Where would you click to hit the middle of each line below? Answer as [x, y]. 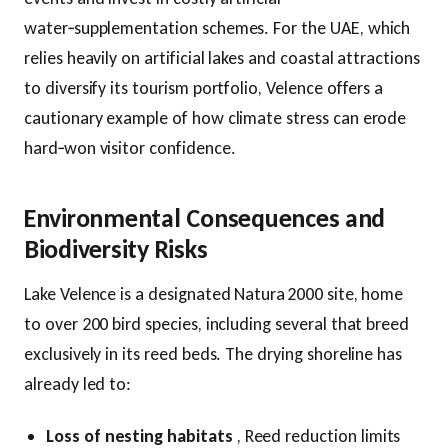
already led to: [78, 383]
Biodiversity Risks [116, 248]
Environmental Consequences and [205, 217]
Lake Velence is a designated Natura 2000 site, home [214, 293]
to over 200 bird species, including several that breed [217, 323]
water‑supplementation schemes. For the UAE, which [217, 27]
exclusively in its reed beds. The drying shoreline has [213, 353]
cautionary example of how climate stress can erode [215, 117]
